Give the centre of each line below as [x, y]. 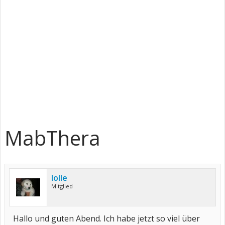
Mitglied [62, 186]
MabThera [52, 138]
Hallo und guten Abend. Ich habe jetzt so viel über [106, 218]
